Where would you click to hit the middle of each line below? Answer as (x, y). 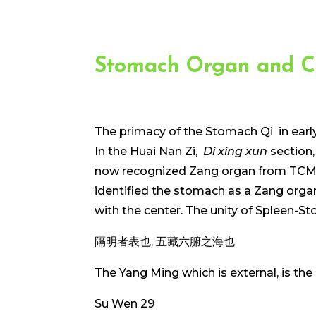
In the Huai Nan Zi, (149, 152)
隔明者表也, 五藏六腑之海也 (165, 242)
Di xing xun (237, 152)
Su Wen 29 (125, 304)
